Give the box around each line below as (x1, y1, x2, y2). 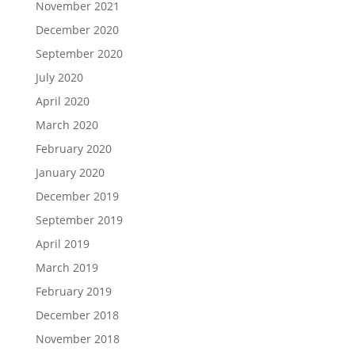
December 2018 (35, 307, 119, 323)
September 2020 (35, 46, 123, 61)
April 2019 (35, 236, 90, 251)
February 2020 (35, 141, 112, 156)
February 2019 (35, 284, 112, 299)
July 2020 (35, 70, 83, 85)
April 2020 (35, 94, 90, 109)
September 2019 (35, 212, 123, 227)
